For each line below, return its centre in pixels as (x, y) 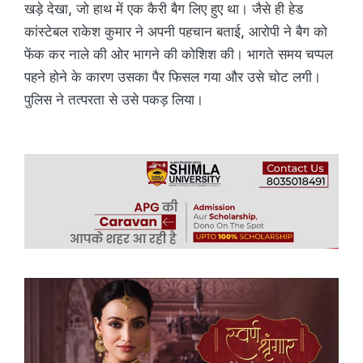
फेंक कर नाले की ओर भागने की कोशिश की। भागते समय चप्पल (179, 54)
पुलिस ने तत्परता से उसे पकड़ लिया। (114, 99)
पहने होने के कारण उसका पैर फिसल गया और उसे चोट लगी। (173, 77)
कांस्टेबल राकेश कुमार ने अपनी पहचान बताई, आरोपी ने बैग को (176, 31)
